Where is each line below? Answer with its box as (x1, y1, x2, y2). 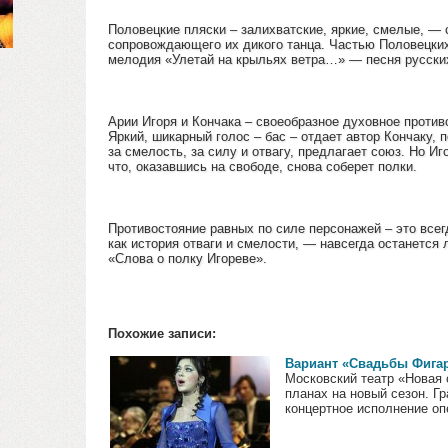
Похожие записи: (108, 326, 216, 341)
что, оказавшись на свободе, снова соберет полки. (108, 159, 417, 174)
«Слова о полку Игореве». (108, 251, 267, 266)
